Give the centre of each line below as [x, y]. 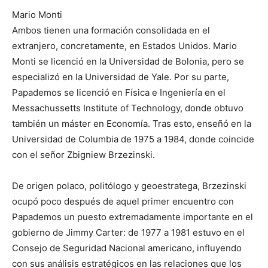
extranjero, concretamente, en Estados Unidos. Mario [124, 46]
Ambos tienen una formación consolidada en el [111, 31]
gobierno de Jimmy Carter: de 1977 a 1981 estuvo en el [128, 233]
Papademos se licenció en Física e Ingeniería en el [119, 93]
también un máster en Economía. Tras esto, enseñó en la [132, 124]
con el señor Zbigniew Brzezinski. [83, 155]
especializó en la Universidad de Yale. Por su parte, [121, 77]
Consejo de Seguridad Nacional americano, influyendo [127, 248]
